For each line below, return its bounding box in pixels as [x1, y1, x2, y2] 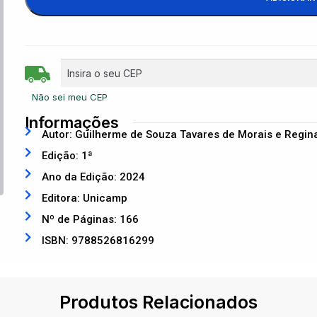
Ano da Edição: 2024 [42, 171, 146, 183]
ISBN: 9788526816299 [42, 234, 155, 247]
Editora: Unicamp [42, 192, 128, 204]
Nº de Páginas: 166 [42, 213, 139, 226]
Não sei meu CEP [32, 91, 108, 103]
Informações [25, 113, 120, 132]
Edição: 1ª [42, 149, 93, 162]
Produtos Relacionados [59, 292, 258, 313]
